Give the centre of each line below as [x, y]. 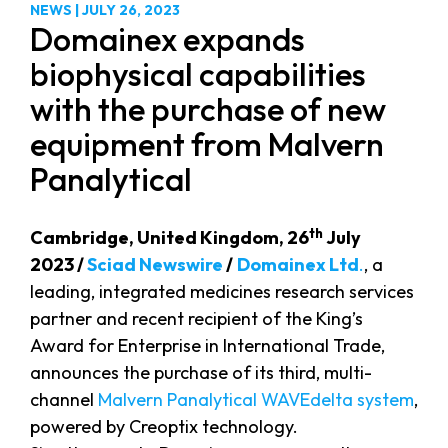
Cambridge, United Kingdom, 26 [169, 238]
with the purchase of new [208, 109]
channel [64, 400]
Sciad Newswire [155, 265]
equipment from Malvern [207, 144]
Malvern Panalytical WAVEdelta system [256, 400]
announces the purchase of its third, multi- [201, 373]
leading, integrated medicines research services [222, 292]
